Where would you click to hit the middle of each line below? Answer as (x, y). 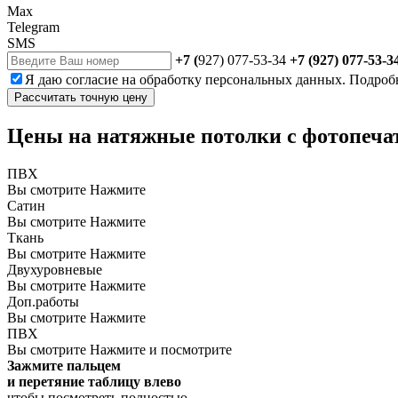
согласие (92, 80)
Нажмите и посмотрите (161, 349)
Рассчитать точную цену (81, 98)
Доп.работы (43, 301)
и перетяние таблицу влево (94, 381)
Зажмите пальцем (64, 365)
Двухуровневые (55, 269)
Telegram (33, 28)
